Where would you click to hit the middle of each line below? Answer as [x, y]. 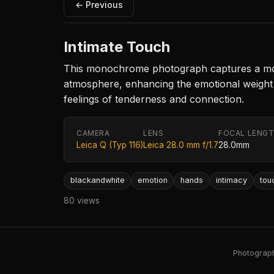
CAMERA [93, 133]
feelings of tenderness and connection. [154, 99]
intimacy [232, 180]
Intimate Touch [117, 47]
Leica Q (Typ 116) [110, 145]
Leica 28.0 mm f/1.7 [181, 145]
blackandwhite [97, 180]
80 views [82, 200]
